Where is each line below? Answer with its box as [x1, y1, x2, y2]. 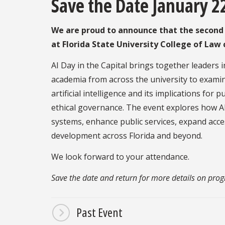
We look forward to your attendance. [51, 151, 189, 163]
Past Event [76, 204, 123, 221]
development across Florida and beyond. [51, 130, 202, 142]
